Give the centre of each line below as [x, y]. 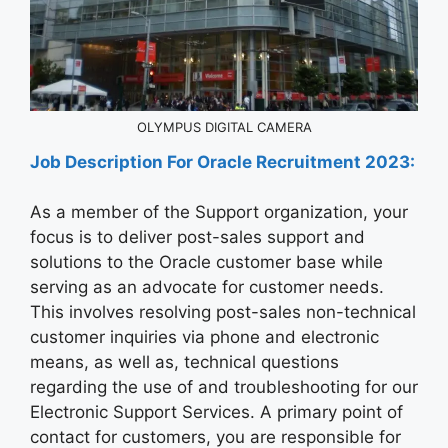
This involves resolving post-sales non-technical [223, 312]
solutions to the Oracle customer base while [206, 262]
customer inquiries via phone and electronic [204, 337]
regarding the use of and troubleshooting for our [224, 387]
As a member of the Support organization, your [219, 212]
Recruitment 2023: [335, 161]
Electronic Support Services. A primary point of [216, 412]
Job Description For [113, 161]
